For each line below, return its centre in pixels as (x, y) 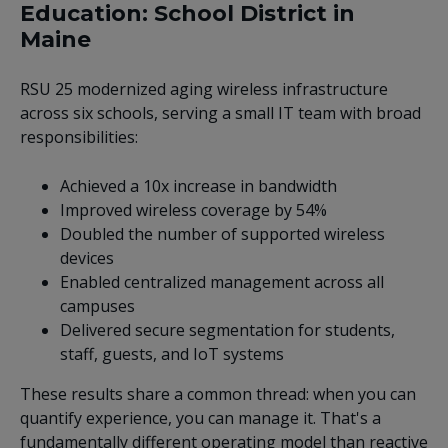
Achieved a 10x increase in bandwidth (198, 185)
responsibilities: (79, 136)
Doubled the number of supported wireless (222, 233)
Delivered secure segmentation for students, (227, 329)
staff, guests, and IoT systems (172, 353)
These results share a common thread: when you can (218, 393)
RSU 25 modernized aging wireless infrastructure (204, 88)
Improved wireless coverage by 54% (193, 209)
